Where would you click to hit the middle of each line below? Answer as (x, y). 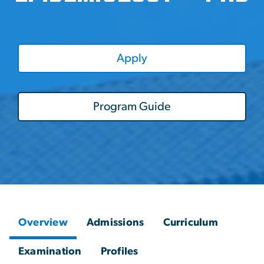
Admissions (115, 223)
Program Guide (132, 107)
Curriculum (190, 223)
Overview (43, 223)
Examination (50, 252)
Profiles (119, 252)
